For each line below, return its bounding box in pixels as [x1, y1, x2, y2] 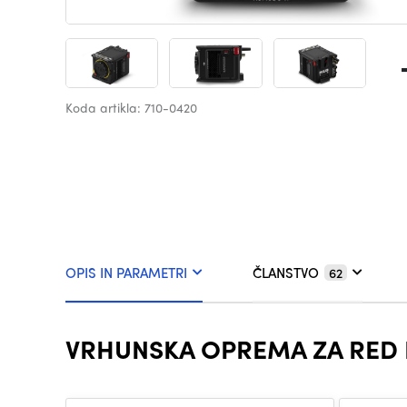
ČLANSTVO [253, 263, 319, 283]
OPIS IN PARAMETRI [65, 263, 187, 283]
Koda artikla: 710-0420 [65, 98, 197, 117]
